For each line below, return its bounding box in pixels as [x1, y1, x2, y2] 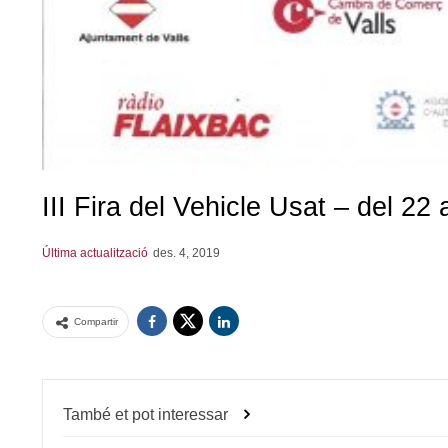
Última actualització [42, 245, 151, 260]
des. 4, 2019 [153, 245, 220, 260]
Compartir [74, 315, 118, 327]
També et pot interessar [63, 405, 228, 423]
